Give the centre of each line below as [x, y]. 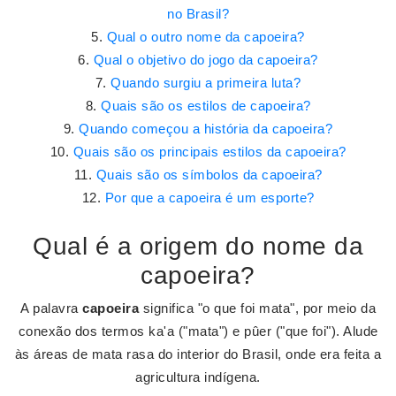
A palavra [51, 308]
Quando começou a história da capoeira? [206, 129]
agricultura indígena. [198, 377]
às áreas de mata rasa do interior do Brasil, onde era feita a [198, 354]
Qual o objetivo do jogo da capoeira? [206, 60]
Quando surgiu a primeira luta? [206, 83]
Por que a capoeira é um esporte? [209, 198]
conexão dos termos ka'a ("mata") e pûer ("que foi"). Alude [198, 331]
